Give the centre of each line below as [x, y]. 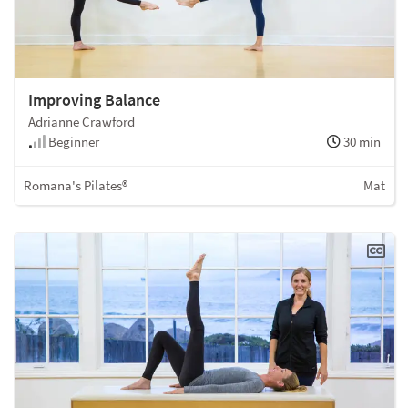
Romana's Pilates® [76, 186]
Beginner [72, 142]
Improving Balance [94, 100]
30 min [361, 142]
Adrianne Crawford [82, 122]
